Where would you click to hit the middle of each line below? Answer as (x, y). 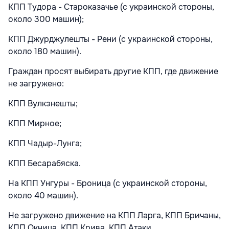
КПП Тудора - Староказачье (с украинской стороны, (111, 7)
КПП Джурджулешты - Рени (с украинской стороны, (110, 39)
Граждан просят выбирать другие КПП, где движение (113, 72)
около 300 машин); (46, 19)
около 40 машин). (43, 196)
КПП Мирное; (35, 124)
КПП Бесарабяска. (44, 164)
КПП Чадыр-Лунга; (45, 144)
